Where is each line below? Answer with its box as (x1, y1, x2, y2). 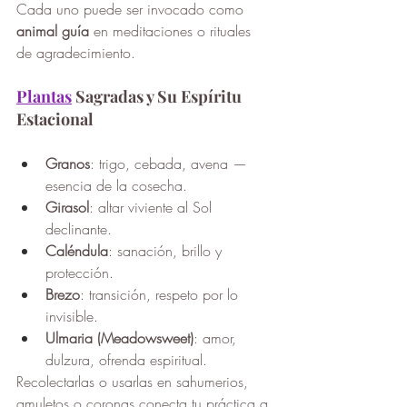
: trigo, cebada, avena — (90, 154, 252, 174)
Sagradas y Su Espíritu (72, 85, 245, 108)
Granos (45, 154, 90, 174)
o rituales (193, 21, 255, 42)
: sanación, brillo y (108, 241, 226, 262)
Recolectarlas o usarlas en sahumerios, (16, 372, 253, 392)
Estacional (16, 108, 94, 131)
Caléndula (45, 241, 108, 262)
